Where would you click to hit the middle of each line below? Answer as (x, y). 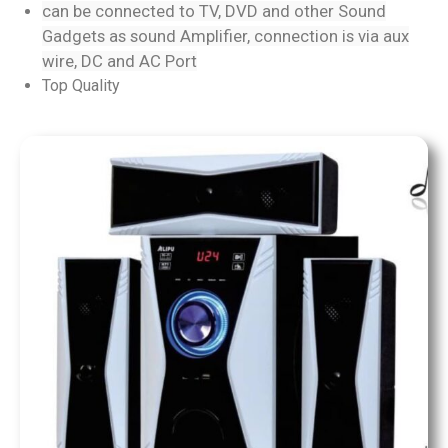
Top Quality (81, 85)
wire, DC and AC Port (119, 60)
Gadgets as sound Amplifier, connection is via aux (225, 35)
